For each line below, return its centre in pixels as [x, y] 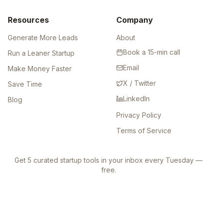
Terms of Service [144, 131]
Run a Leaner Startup [41, 53]
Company [135, 20]
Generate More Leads [43, 38]
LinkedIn [136, 99]
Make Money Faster [40, 69]
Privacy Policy [139, 115]
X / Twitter [139, 83]
